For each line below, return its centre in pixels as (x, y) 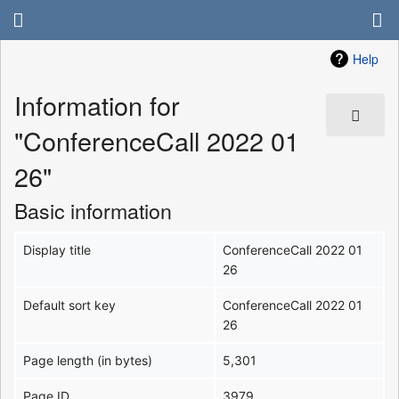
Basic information (93, 210)
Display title (57, 249)
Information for (97, 105)
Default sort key (70, 305)
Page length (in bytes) (88, 360)
